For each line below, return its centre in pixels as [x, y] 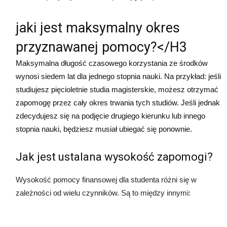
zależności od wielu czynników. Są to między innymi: [103, 193]
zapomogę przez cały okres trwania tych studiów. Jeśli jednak [118, 103]
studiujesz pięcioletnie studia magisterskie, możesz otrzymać [117, 90]
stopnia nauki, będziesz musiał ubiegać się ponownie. [104, 129]
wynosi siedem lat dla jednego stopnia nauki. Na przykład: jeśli [118, 77]
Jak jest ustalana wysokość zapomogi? [114, 157]
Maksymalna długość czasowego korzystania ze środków [112, 63]
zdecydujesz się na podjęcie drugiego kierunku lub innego [110, 116]
